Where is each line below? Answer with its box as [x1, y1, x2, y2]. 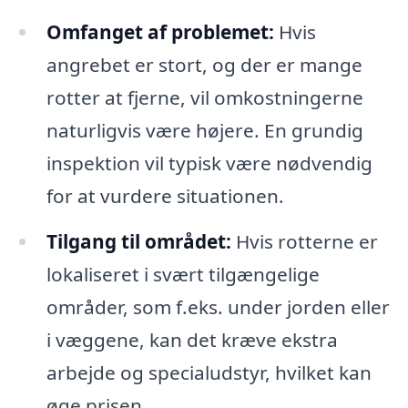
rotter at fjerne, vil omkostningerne [46, 84, 363, 110]
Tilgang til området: [46, 228, 231, 254]
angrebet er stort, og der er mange [46, 51, 362, 77]
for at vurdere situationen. [46, 182, 284, 209]
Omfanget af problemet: [46, 18, 274, 45]
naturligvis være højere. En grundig [46, 117, 363, 143]
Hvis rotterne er [230, 228, 378, 254]
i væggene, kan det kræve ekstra [46, 326, 338, 352]
